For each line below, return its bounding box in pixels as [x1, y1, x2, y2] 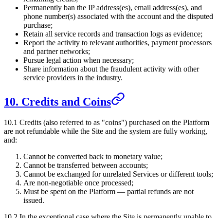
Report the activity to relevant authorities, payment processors [23, 38, 212, 47]
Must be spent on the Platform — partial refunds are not [23, 187, 194, 196]
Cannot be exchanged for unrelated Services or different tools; [23, 170, 213, 179]
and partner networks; [23, 47, 90, 55]
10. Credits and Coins [4, 95, 111, 109]
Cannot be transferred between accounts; [23, 161, 148, 170]
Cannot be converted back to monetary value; [23, 152, 163, 161]
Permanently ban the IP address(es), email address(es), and [23, 3, 202, 12]
